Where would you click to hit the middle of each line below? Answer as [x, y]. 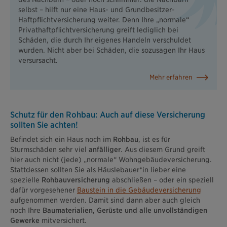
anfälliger [105, 149]
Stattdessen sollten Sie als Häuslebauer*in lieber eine [98, 169]
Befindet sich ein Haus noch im [62, 139]
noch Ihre [26, 210]
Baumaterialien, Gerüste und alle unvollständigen [125, 210]
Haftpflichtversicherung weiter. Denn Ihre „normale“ [104, 20]
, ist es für [154, 139]
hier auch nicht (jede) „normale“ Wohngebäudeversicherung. [111, 159]
